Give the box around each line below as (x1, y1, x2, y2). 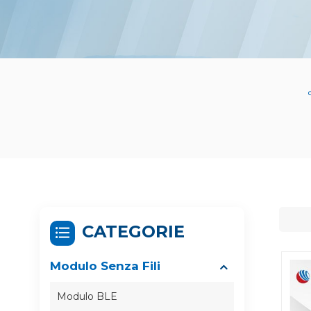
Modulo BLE (57, 290, 117, 303)
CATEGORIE (82, 221, 185, 242)
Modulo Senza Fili (50, 259, 160, 274)
